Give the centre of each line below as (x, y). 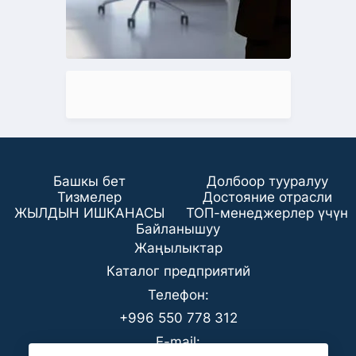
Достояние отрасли (267, 197)
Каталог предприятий (178, 271)
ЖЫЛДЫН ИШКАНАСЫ (89, 213)
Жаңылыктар (178, 248)
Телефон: (178, 295)
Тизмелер (89, 197)
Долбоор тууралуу (267, 181)
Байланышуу (178, 229)
